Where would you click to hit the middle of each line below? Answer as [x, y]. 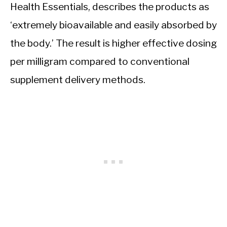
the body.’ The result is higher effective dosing [113, 43]
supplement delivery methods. [78, 79]
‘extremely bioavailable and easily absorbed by [113, 25]
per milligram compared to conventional [100, 61]
